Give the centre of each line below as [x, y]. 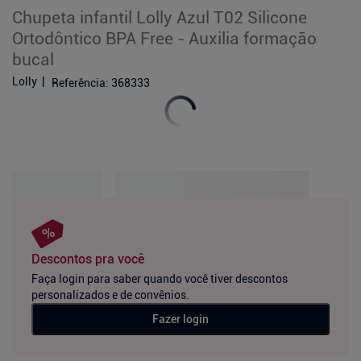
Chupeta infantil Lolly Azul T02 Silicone [160, 17]
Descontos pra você [88, 259]
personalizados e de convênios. [110, 295]
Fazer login [180, 320]
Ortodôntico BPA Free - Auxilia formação [164, 38]
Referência [79, 83]
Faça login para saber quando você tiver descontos [160, 279]
